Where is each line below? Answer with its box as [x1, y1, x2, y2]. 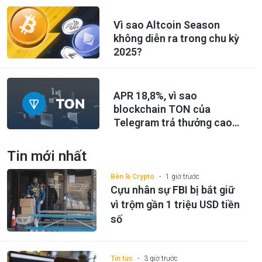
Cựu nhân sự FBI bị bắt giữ [110, 184, 235, 196]
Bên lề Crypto [110, 173, 154, 181]
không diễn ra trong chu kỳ [113, 32, 239, 44]
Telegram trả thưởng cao [113, 116, 232, 129]
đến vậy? [113, 130, 156, 143]
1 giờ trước [165, 173, 199, 181]
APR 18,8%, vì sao [113, 89, 197, 102]
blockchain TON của [113, 103, 211, 116]
